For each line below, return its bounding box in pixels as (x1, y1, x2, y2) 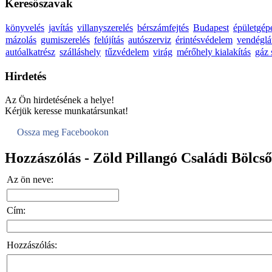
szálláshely (59, 47, 101, 58)
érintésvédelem (175, 35, 233, 46)
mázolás (5, 35, 36, 46)
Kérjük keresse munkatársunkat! (5, 105, 128, 116)
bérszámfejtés (137, 22, 189, 33)
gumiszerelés (41, 35, 90, 46)
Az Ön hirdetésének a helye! (5, 94, 114, 105)
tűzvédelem (105, 47, 149, 58)
